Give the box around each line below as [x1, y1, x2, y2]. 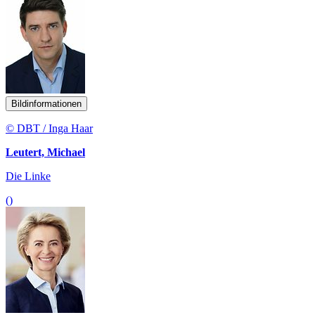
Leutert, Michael [6, 146, 85, 159]
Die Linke [6, 170, 51, 183]
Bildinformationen [11, 98, 82, 110]
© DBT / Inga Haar [6, 122, 93, 135]
